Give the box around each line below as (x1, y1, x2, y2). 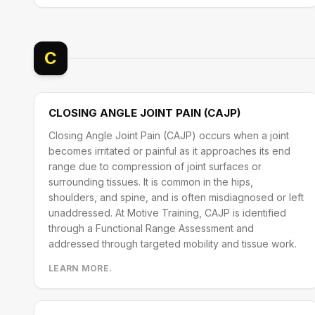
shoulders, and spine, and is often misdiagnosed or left (49, 191, 304, 203)
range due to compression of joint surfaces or (49, 160, 262, 172)
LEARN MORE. (49, 263, 112, 274)
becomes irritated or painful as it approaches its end (49, 145, 290, 157)
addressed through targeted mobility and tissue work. (49, 238, 297, 250)
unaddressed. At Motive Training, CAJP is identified (49, 207, 286, 219)
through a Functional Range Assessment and (49, 222, 254, 234)
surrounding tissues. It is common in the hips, (49, 176, 253, 188)
